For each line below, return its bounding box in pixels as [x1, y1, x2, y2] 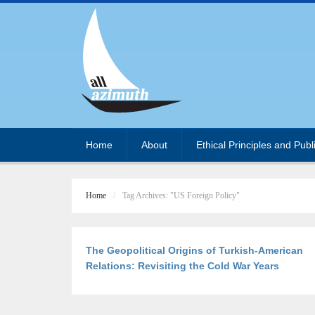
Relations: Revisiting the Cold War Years [86, 260, 279, 271]
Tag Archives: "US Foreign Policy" [122, 191, 240, 200]
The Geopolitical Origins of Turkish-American [86, 245, 303, 256]
